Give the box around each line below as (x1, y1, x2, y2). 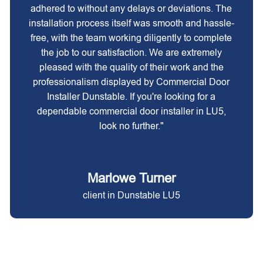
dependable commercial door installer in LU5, (36, 106, 226, 116)
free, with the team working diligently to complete (31, 33, 232, 43)
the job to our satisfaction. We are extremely (41, 48, 222, 58)
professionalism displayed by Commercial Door (33, 77, 230, 87)
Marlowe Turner (87, 171, 176, 186)
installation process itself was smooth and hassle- (28, 18, 234, 28)
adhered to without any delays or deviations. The (31, 4, 232, 14)
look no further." (99, 121, 164, 131)
